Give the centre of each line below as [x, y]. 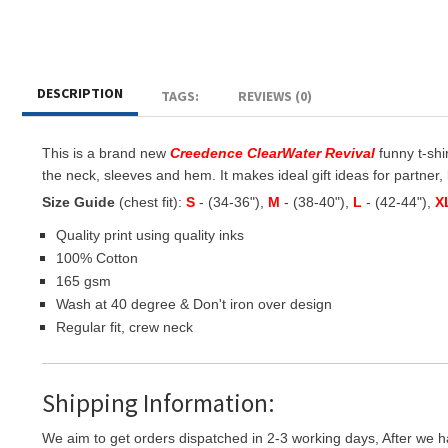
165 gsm [83, 281]
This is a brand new [106, 153]
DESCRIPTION [80, 93]
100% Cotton [97, 258]
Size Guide [78, 202]
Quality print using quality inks [150, 235]
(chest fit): [150, 202]
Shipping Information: [158, 403]
